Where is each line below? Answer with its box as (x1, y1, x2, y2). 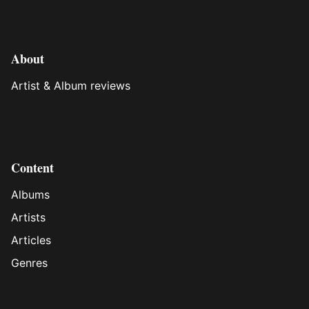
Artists (11, 210, 46, 224)
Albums (11, 188, 50, 201)
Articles (11, 233, 51, 247)
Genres (11, 256, 48, 270)
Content (11, 159, 54, 177)
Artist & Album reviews (11, 79, 130, 92)
